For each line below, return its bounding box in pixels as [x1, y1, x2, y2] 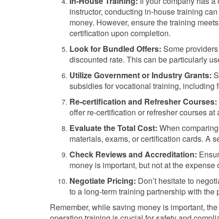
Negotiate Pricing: [69, 175, 136, 186]
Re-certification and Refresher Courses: [69, 96, 217, 107]
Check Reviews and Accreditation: [69, 149, 197, 160]
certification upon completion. [69, 27, 171, 39]
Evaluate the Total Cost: [69, 122, 157, 133]
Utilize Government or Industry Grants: [69, 69, 212, 81]
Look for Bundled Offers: [69, 43, 161, 54]
